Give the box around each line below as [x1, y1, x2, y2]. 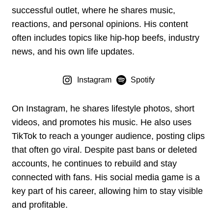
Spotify [131, 76, 155, 84]
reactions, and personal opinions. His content [12, 19, 188, 29]
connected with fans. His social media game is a [12, 172, 200, 183]
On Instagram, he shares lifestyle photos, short [12, 104, 194, 114]
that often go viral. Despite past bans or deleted [12, 145, 197, 155]
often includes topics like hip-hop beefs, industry [12, 33, 199, 43]
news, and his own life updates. [12, 47, 135, 57]
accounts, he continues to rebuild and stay [12, 159, 177, 169]
